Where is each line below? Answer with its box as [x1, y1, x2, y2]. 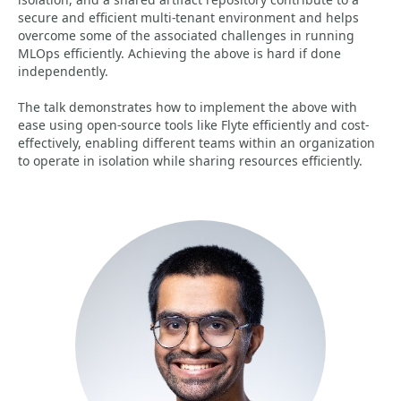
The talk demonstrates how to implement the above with [18, 98, 357, 115]
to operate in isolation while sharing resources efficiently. [18, 152, 363, 169]
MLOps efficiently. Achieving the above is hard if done [18, 45, 341, 62]
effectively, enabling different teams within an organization [18, 134, 375, 151]
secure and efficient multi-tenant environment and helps [18, 9, 359, 26]
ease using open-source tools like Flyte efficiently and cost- [18, 116, 369, 133]
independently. [18, 63, 108, 80]
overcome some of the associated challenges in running [18, 27, 354, 44]
